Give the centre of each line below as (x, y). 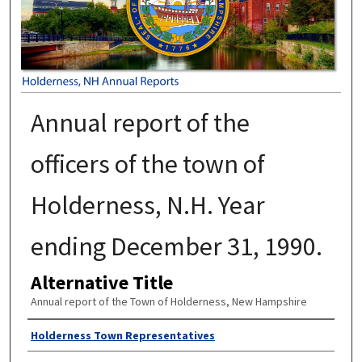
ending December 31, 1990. (176, 246)
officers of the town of (147, 164)
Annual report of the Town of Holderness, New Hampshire (168, 301)
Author (55, 335)
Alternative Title (101, 282)
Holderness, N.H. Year (147, 205)
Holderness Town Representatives (122, 336)
